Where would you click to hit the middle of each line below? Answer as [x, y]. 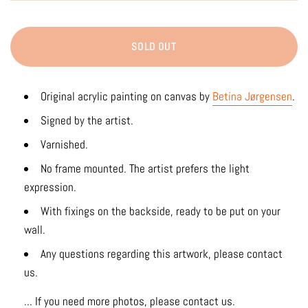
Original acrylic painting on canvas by [125, 97]
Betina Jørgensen [252, 97]
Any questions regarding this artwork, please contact [162, 254]
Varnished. [64, 145]
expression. [50, 187]
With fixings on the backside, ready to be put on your [161, 211]
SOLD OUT [154, 47]
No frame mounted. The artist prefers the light [145, 169]
